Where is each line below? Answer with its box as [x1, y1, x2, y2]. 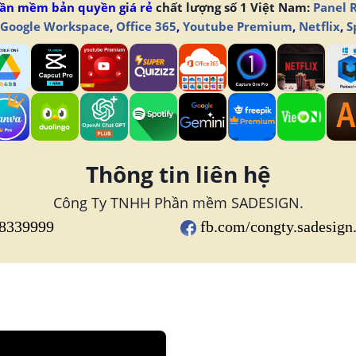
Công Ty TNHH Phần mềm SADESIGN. [52, 193, 304, 212]
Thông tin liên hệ [85, 159, 271, 189]
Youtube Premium [182, 18, 292, 34]
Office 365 [115, 18, 176, 34]
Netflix [298, 18, 340, 34]
